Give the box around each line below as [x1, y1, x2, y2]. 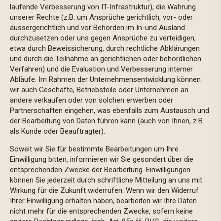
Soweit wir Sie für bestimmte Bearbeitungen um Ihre [10, 145, 179, 153]
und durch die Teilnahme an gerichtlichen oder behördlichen [10, 54, 201, 63]
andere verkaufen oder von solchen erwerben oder [10, 96, 173, 105]
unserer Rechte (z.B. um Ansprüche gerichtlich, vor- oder [10, 13, 193, 22]
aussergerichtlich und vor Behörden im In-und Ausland [10, 23, 185, 32]
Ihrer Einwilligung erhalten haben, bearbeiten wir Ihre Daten [10, 196, 197, 205]
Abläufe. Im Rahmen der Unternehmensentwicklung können [10, 75, 201, 84]
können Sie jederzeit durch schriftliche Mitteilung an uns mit [10, 176, 202, 184]
